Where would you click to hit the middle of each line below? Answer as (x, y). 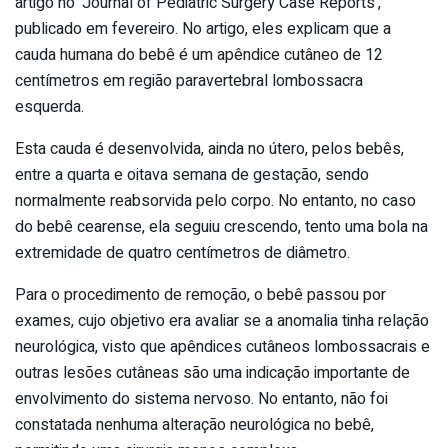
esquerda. (49, 106)
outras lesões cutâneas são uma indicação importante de (212, 372)
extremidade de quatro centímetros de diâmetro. (182, 252)
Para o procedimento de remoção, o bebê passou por (200, 294)
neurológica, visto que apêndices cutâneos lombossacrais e (222, 346)
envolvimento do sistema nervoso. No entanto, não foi (201, 398)
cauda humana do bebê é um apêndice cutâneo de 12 (199, 54)
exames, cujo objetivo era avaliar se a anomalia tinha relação (222, 320)
